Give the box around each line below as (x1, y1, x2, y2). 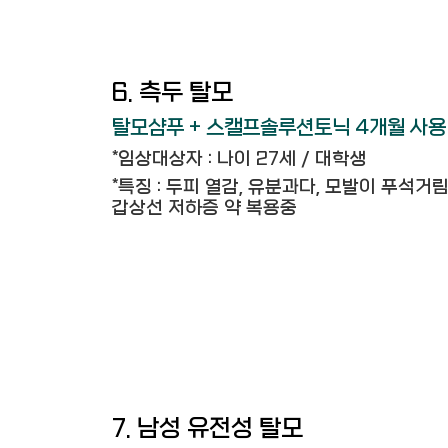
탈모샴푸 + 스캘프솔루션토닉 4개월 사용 (112, 116, 446, 139)
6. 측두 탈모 (112, 79, 233, 107)
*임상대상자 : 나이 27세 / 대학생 (112, 149, 366, 170)
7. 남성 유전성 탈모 (112, 415, 303, 443)
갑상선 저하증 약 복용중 (112, 198, 297, 219)
